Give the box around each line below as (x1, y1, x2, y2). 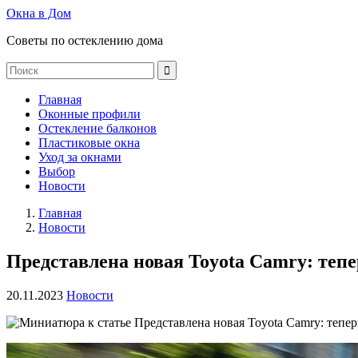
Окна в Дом (6, 6, 71, 20)
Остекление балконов (38, 121, 157, 135)
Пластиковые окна (38, 136, 140, 149)
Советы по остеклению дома (6, 34, 163, 47)
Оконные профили (38, 107, 141, 121)
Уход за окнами (38, 150, 121, 164)
